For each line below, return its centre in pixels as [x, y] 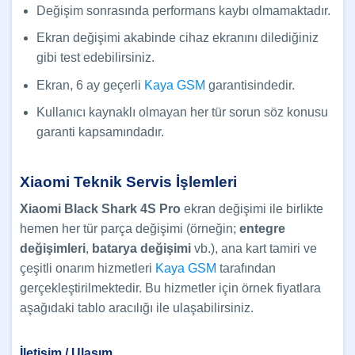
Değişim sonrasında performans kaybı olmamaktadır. [183, 10]
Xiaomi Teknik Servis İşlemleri [128, 181]
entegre [262, 229]
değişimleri [53, 249]
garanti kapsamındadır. [100, 132]
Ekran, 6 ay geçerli [90, 85]
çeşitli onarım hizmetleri [88, 269]
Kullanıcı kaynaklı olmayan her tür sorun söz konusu [182, 113]
